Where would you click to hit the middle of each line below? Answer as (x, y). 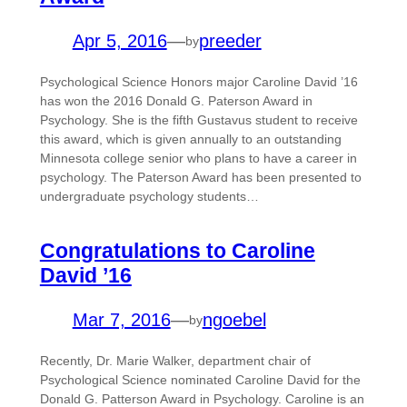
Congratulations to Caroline (177, 251)
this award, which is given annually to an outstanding (190, 139)
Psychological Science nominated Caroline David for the (200, 380)
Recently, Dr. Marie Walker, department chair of (175, 361)
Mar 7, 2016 (121, 320)
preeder (230, 41)
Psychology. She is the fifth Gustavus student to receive (199, 120)
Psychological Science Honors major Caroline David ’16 (199, 82)
